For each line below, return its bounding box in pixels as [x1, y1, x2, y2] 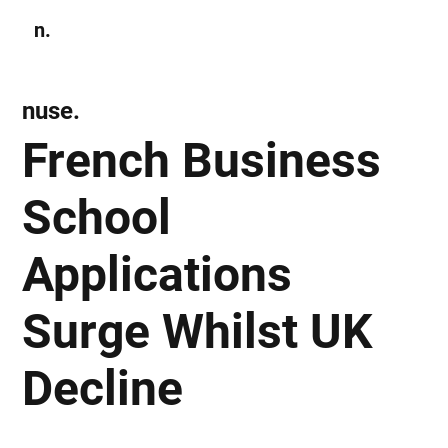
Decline [22, 359, 184, 417]
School [22, 188, 172, 246]
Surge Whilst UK [22, 302, 373, 360]
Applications [22, 245, 293, 303]
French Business [22, 131, 382, 189]
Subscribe [315, 22, 365, 37]
